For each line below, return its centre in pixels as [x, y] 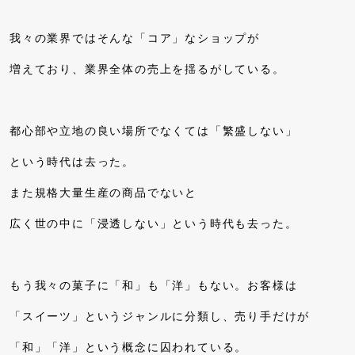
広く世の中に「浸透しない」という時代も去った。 [154, 223]
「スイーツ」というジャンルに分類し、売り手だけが [160, 316]
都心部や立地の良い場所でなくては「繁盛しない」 [154, 131]
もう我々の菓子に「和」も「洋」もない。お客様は [154, 285]
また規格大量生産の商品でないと [103, 193]
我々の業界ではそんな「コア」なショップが [135, 38]
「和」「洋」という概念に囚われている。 [129, 347]
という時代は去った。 [72, 162]
